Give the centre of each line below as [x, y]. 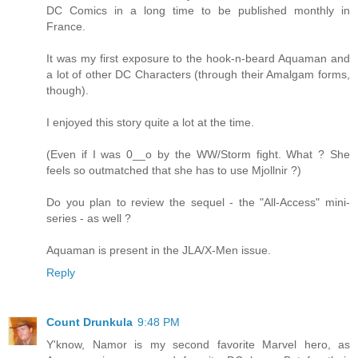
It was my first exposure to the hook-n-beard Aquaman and [198, 59]
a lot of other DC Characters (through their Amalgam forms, [198, 75]
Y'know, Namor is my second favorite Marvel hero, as [198, 345]
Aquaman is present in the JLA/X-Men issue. [159, 251]
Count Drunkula [89, 322]
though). [68, 91]
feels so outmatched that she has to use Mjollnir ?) [174, 171]
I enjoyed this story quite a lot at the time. [150, 123]
